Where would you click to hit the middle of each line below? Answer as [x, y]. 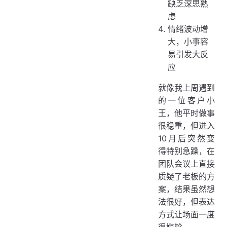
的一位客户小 [186, 100]
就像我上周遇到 [186, 87]
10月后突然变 [186, 138]
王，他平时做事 [186, 113]
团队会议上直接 [186, 163]
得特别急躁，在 [186, 151]
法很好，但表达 [186, 201]
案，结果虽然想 [186, 189]
